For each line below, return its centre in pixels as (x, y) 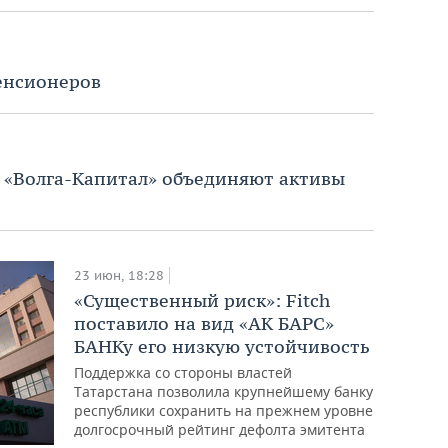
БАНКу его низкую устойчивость (222, 346)
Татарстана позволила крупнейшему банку (223, 391)
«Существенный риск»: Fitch (202, 300)
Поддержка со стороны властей (183, 372)
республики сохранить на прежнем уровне (223, 410)
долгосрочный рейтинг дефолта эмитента (219, 429)
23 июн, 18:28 (119, 275)
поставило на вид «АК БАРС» (204, 323)
